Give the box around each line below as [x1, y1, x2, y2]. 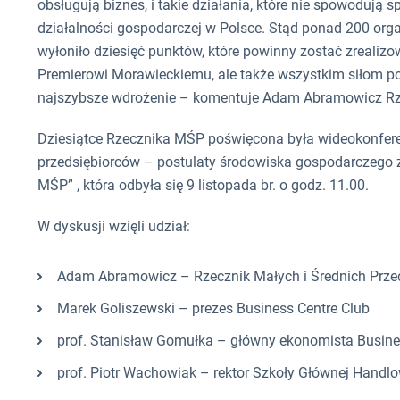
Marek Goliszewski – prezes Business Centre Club [57, 300, 370, 318]
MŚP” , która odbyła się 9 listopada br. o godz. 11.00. [37, 177, 369, 195]
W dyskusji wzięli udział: [37, 218, 190, 236]
